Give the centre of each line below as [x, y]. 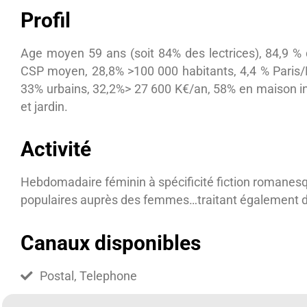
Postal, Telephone [88, 276]
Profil [46, 20]
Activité [56, 149]
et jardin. [44, 107]
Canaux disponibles [111, 243]
